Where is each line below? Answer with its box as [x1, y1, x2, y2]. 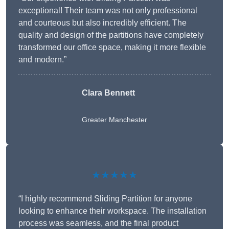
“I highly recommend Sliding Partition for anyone [18, 194, 192, 203]
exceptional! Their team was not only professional [18, 6, 197, 15]
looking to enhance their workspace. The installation [18, 207, 207, 216]
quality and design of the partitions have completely [18, 31, 203, 40]
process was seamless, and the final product [18, 219, 178, 228]
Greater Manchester [82, 116, 147, 124]
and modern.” [18, 55, 66, 64]
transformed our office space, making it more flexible [18, 43, 206, 52]
